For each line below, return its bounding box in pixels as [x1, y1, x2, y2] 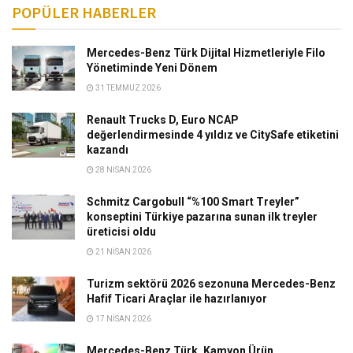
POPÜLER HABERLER [12, 2, 156, 22]
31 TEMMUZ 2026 [94, 83, 161, 92]
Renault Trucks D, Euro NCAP [87, 113, 239, 126]
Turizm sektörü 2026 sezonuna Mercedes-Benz [87, 277, 336, 290]
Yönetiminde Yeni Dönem [87, 61, 217, 74]
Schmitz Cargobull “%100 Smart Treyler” [87, 195, 299, 208]
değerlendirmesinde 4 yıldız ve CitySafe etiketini [87, 128, 339, 141]
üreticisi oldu [87, 225, 156, 238]
